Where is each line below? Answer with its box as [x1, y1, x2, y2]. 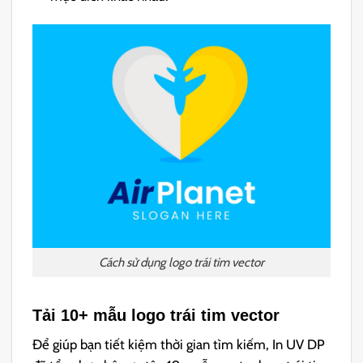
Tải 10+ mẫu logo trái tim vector [32, 305, 280, 324]
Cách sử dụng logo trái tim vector [99, 254, 264, 270]
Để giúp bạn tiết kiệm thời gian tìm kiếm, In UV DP [32, 335, 326, 352]
